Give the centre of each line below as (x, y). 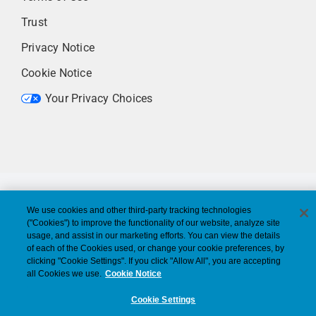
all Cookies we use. (65, 273)
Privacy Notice (58, 47)
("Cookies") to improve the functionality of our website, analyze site (154, 223)
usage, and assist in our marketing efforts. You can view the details (154, 235)
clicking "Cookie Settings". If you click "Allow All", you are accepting (154, 261)
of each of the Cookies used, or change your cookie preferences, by (156, 248)
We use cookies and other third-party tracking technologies (139, 210)
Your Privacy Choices (99, 98)
